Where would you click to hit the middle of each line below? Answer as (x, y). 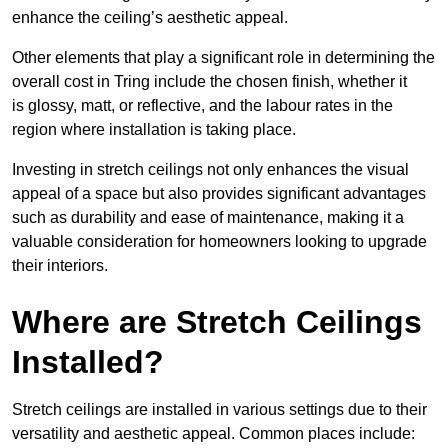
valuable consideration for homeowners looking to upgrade (219, 242)
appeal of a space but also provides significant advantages (219, 194)
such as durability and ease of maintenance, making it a (208, 218)
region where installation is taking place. (154, 130)
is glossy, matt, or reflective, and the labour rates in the (202, 106)
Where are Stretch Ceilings (217, 322)
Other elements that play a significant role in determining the (223, 58)
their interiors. (60, 266)
